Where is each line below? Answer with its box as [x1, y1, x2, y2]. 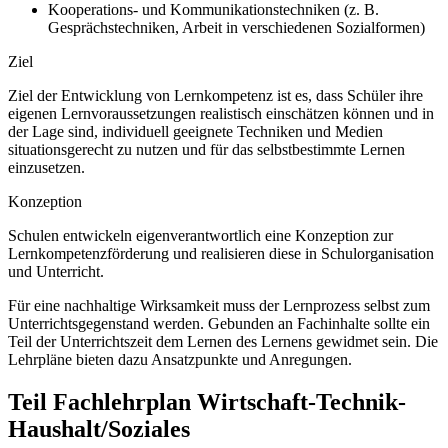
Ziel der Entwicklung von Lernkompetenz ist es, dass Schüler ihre [8, 87, 423, 105]
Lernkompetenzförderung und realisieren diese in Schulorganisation [8, 245, 434, 263]
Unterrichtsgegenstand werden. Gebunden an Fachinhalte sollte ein [8, 315, 430, 333]
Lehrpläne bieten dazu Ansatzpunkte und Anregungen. [8, 351, 352, 369]
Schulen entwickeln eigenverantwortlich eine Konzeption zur [8, 227, 393, 245]
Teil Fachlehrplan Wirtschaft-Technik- [8, 389, 406, 416]
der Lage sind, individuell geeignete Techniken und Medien [8, 123, 383, 141]
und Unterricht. [8, 263, 104, 281]
